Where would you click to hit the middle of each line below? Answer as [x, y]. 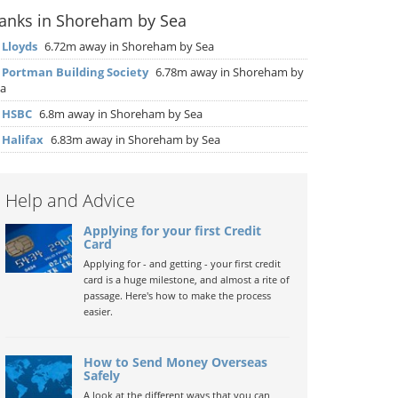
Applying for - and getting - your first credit [182, 263]
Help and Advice [70, 200]
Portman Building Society [75, 72]
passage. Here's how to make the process [177, 295]
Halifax [23, 139]
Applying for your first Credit [172, 231]
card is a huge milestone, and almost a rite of [186, 279]
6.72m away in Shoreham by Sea [128, 46]
